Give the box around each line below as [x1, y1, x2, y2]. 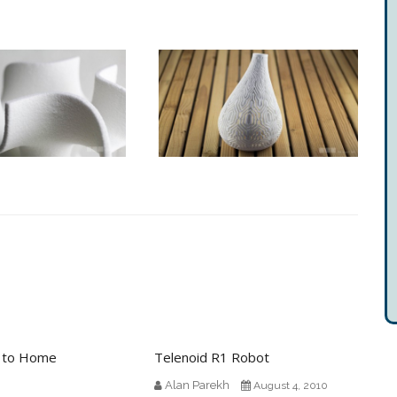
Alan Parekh [164, 378, 230, 392]
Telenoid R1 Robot [153, 348, 269, 366]
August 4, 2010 [253, 379, 328, 392]
